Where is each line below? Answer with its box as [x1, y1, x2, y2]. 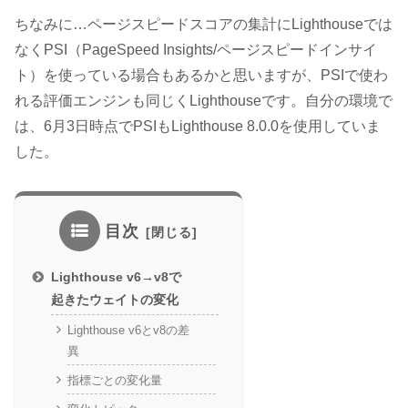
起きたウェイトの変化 [51, 291, 179, 307]
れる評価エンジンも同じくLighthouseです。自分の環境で [15, 92, 393, 108]
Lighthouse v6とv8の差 [66, 323, 189, 338]
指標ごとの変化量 [66, 373, 162, 388]
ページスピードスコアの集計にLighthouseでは [87, 15, 393, 32]
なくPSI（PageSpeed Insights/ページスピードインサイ [15, 41, 377, 57]
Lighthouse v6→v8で [51, 269, 182, 284]
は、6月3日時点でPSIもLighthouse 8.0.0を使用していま [15, 117, 381, 134]
